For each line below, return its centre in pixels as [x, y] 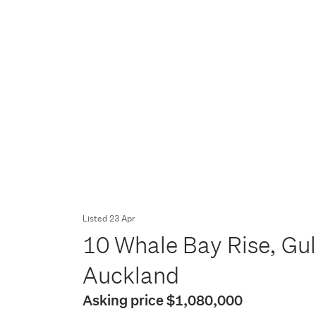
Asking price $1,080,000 [163, 300]
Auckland [134, 275]
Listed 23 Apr [109, 218]
